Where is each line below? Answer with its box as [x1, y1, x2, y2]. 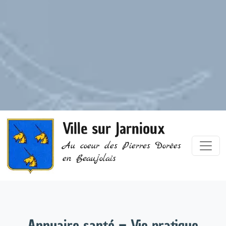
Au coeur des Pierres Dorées [63, 140, 181, 153]
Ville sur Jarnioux [63, 118, 165, 139]
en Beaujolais [63, 152, 116, 165]
